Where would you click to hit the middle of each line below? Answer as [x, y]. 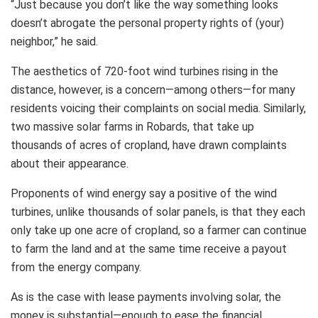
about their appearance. [70, 164]
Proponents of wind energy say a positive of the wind [144, 194]
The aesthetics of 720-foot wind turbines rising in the [144, 72]
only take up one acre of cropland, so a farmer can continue [159, 231]
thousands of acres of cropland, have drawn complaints [149, 146]
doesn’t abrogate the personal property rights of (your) [147, 23]
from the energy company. [76, 268]
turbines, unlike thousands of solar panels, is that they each [158, 212]
